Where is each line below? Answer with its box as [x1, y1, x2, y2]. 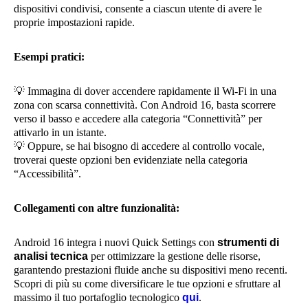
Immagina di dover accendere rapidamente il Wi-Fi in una [25, 85, 276, 97]
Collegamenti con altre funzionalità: [14, 202, 179, 214]
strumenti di [217, 236, 279, 248]
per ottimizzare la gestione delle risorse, [88, 250, 261, 262]
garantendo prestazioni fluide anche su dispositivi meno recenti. [14, 264, 287, 276]
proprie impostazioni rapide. [14, 16, 135, 28]
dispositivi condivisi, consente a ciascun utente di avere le [14, 3, 262, 14]
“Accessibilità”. [14, 168, 81, 179]
